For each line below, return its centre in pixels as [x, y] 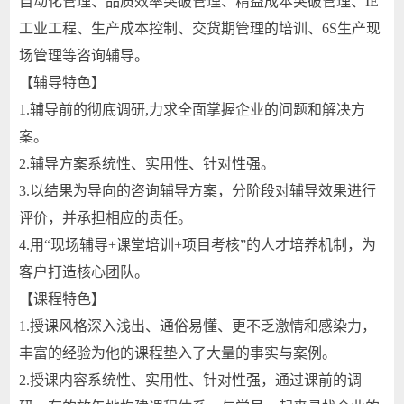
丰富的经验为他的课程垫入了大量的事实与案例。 [178, 353]
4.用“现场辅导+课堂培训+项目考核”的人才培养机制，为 [198, 245]
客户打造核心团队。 [84, 272]
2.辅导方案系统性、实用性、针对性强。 [147, 164]
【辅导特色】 [63, 83]
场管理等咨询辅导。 [84, 55]
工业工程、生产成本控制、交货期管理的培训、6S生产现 [200, 28]
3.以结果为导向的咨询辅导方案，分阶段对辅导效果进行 [198, 191]
